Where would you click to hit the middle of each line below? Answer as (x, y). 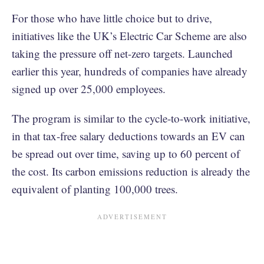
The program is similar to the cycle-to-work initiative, (131, 118)
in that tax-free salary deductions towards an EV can (128, 136)
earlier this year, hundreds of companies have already (130, 71)
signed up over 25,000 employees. (89, 88)
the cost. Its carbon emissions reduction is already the (131, 171)
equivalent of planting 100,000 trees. (95, 189)
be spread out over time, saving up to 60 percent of (126, 153)
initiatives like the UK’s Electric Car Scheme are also (129, 35)
